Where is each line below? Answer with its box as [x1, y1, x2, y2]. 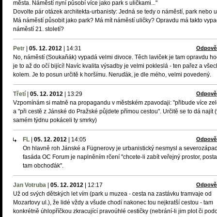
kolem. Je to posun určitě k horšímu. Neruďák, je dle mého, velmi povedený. [13, 71, 211, 78]
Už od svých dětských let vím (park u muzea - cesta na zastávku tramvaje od [13, 190, 212, 197]
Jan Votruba [13, 182, 46, 188]
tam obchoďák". [23, 162, 63, 169]
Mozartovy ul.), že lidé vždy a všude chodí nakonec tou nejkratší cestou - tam [13, 199, 213, 206]
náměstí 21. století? [13, 26, 64, 32]
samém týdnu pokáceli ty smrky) [13, 117, 97, 124]
